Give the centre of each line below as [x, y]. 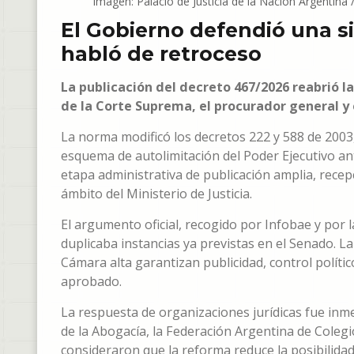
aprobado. [91, 282]
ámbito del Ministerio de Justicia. [156, 194]
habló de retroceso [161, 54]
